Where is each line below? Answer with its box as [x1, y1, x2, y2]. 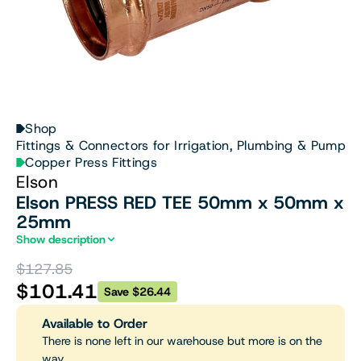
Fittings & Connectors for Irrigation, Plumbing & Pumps [16, 137, 353, 154]
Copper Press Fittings [25, 154, 157, 171]
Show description [16, 232, 106, 247]
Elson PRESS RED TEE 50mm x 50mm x [16, 191, 343, 214]
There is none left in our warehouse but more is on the [42, 333, 322, 349]
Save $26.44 [104, 284, 171, 300]
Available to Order [42, 315, 147, 332]
